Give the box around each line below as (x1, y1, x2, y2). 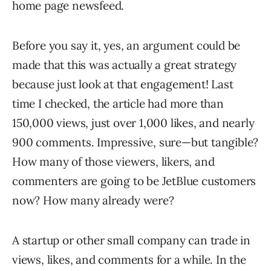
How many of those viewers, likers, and (12, 154, 215, 169)
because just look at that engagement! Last (12, 77, 233, 92)
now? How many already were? (12, 193, 174, 208)
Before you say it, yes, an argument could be (12, 38, 241, 53)
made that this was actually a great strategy (12, 57, 237, 73)
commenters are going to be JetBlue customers (12, 174, 256, 189)
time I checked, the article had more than (12, 96, 224, 111)
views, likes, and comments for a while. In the (12, 252, 246, 267)
